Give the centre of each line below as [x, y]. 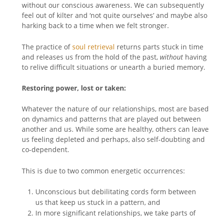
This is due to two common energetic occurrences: [103, 170]
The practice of [47, 46]
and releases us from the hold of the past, [91, 57]
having [196, 57]
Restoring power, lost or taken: [74, 88]
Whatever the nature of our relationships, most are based [115, 109]
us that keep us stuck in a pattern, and [98, 202]
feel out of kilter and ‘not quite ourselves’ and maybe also [115, 15]
